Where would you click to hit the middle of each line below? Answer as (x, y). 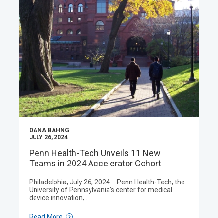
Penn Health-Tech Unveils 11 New (95, 153)
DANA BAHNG (49, 130)
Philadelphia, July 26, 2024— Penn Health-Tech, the (107, 182)
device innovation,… (59, 198)
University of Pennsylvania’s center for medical (101, 190)
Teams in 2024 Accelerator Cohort (95, 163)
